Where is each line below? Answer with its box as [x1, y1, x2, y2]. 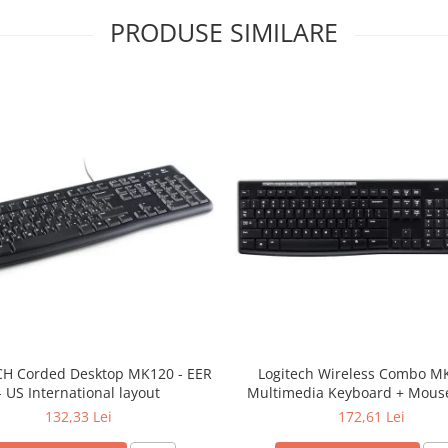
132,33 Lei [45, 407, 112, 426]
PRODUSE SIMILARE [110, 15, 338, 49]
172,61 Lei [338, 407, 405, 426]
